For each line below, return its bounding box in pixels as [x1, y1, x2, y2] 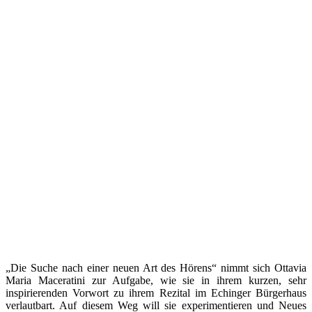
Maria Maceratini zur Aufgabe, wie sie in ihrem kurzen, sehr [6, 274, 306, 287]
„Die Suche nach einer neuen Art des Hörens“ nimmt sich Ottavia [6, 262, 306, 274]
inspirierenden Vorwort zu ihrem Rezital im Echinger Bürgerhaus [6, 287, 306, 299]
